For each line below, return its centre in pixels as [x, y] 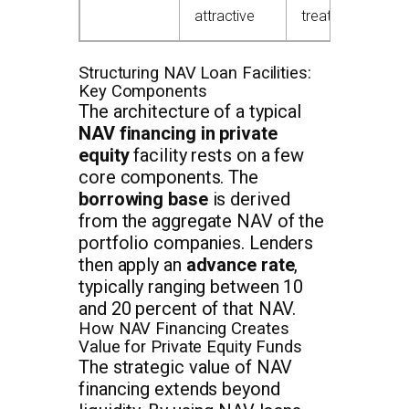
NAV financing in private [178, 134]
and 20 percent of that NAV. [188, 309]
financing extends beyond [179, 389]
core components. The [168, 178]
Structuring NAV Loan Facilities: [195, 73]
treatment [333, 16]
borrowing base [143, 199]
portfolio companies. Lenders [196, 243]
